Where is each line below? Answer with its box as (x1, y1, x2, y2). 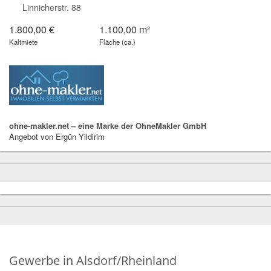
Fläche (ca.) (99, 36, 136, 47)
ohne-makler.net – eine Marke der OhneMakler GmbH (9, 120, 206, 132)
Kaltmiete (9, 36, 38, 47)
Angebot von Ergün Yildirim (9, 131, 105, 143)
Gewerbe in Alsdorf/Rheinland (9, 252, 177, 269)
